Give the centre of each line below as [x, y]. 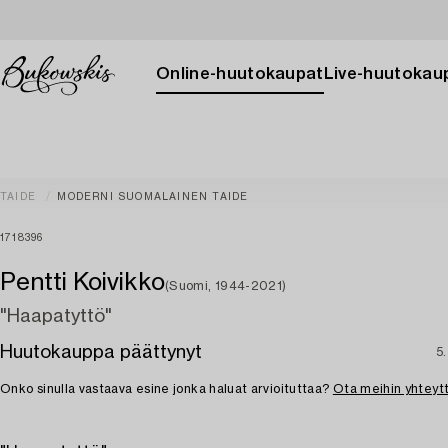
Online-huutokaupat [240, 74]
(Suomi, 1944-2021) [226, 286]
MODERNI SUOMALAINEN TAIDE [153, 197]
